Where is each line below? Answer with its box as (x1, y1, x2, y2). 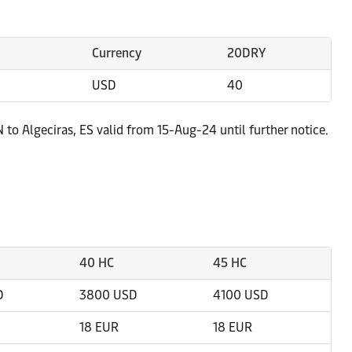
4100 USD (213, 288, 268, 302)
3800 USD (79, 288, 137, 302)
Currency (92, 46, 141, 60)
